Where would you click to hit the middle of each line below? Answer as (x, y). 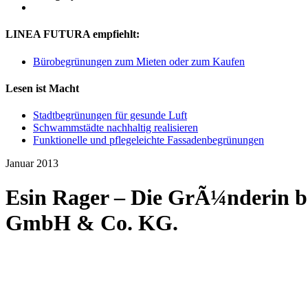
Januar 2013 (32, 164)
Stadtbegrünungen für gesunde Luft (110, 115)
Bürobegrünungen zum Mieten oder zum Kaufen (139, 61)
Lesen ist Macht (42, 88)
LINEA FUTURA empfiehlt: (73, 34)
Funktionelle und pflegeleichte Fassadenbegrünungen (148, 140)
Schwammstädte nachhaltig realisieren (115, 128)
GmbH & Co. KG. (92, 222)
